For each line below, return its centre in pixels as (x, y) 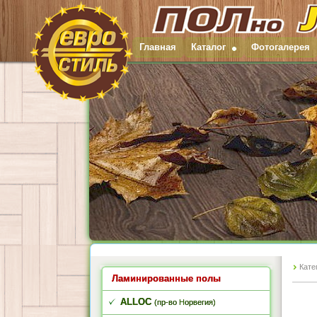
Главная (158, 47)
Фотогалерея (281, 47)
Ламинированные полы (166, 278)
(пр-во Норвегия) (185, 302)
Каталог (208, 47)
